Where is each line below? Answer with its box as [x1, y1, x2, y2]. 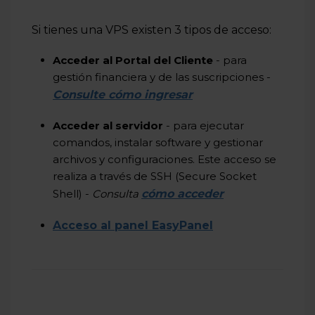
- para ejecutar [163, 119, 244, 132]
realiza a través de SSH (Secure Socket [53, 169, 257, 183]
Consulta [92, 187, 141, 200]
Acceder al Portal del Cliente [53, 53, 213, 67]
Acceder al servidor [53, 119, 163, 132]
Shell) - [53, 187, 92, 200]
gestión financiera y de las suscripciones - [53, 70, 271, 84]
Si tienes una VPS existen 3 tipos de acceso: [32, 23, 271, 37]
